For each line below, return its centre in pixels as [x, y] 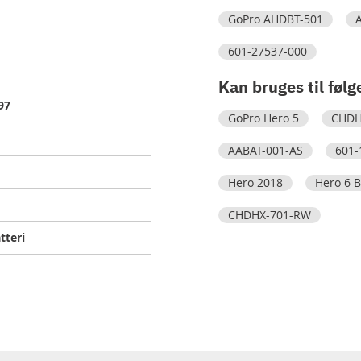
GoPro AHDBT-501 [275, 19]
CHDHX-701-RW [269, 215]
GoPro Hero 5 [263, 118]
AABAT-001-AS [265, 150]
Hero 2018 [255, 183]
